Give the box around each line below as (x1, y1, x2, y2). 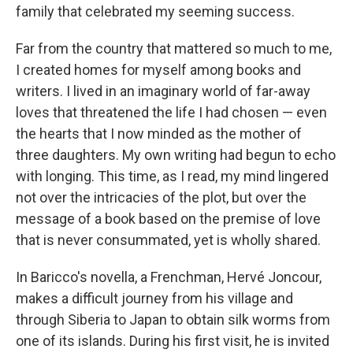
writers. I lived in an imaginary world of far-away (16, 83, 310, 99)
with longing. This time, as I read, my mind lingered (16, 168, 329, 184)
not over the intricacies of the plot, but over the (16, 189, 307, 206)
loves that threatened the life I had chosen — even (16, 104, 327, 121)
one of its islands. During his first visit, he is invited (16, 333, 329, 349)
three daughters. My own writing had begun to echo (16, 147, 336, 163)
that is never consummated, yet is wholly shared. (16, 232, 321, 248)
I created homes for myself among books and (16, 61, 301, 78)
